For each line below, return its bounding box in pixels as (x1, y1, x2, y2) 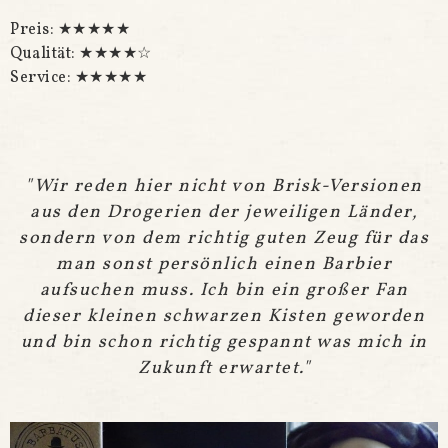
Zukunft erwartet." (138, 355, 310, 381)
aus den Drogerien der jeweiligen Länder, (30, 199, 418, 225)
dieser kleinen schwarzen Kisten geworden (23, 303, 425, 329)
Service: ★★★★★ (10, 66, 147, 89)
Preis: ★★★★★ (10, 18, 130, 41)
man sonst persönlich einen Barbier (56, 251, 392, 277)
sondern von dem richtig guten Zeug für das (19, 225, 429, 251)
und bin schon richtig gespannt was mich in (20, 329, 428, 355)
